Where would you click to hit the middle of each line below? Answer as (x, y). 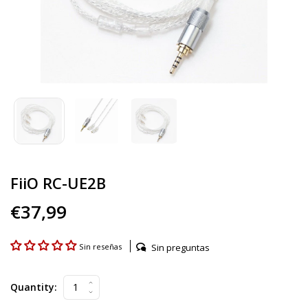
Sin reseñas (100, 247)
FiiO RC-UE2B (58, 183)
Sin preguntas (180, 247)
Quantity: (34, 287)
